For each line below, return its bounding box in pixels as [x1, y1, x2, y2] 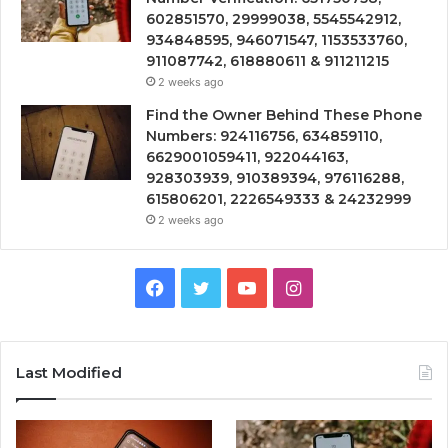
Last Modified [16, 362, 122, 382]
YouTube [255, 275, 328, 297]
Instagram [299, 275, 386, 297]
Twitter [208, 275, 270, 297]
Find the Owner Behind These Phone [146, 105, 422, 124]
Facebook [163, 275, 247, 297]
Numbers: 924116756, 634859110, [146, 126, 382, 145]
